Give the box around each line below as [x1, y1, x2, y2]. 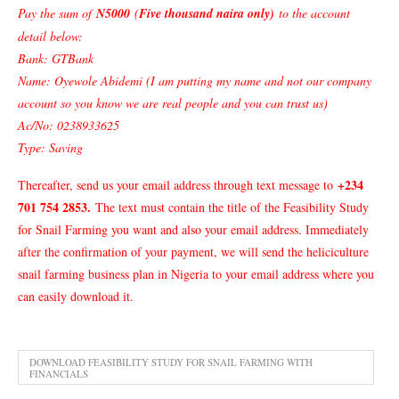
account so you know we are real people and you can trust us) [18, 94, 328, 111]
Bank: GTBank [18, 50, 94, 67]
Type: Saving [18, 139, 83, 156]
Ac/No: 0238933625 [18, 117, 119, 134]
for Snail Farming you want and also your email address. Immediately [18, 221, 369, 238]
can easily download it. [18, 288, 134, 305]
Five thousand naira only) [139, 4, 274, 22]
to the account [274, 4, 350, 21]
